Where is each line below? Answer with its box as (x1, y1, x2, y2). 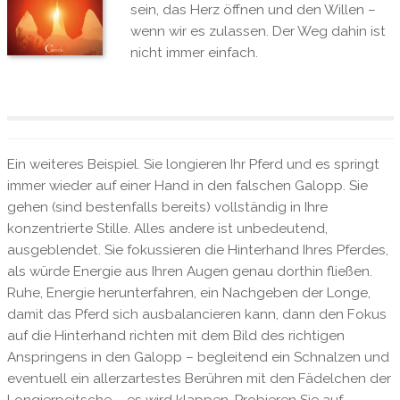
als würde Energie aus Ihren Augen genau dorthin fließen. (6, 262, 372, 279)
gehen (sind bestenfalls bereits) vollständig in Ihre (6, 198, 328, 215)
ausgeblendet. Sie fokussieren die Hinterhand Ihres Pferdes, (6, 241, 388, 258)
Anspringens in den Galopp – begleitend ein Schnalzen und (6, 348, 389, 365)
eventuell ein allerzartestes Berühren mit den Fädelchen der (6, 370, 391, 387)
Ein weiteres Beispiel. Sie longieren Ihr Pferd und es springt (6, 155, 379, 172)
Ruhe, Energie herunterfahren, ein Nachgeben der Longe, (6, 284, 371, 301)
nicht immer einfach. (129, 45, 258, 62)
